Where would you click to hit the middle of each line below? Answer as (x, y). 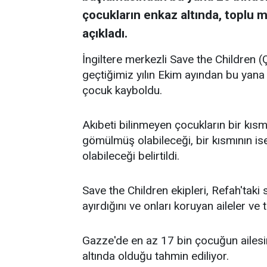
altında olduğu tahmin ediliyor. (157, 256)
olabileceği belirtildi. (131, 156)
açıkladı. (105, 33)
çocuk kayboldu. (122, 90)
